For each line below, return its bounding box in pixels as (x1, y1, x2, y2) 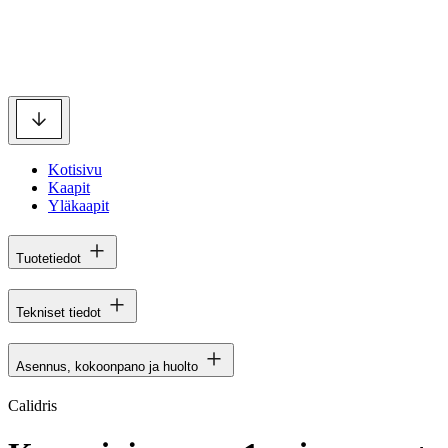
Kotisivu (48, 161, 102, 178)
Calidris (8, 396, 57, 414)
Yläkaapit (48, 197, 109, 214)
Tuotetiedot (16, 250, 81, 266)
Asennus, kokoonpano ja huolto (16, 358, 198, 374)
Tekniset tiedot (16, 304, 101, 320)
